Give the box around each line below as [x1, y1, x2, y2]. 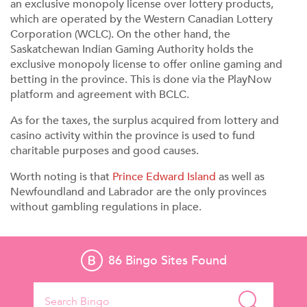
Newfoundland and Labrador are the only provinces [10, 184, 267, 199]
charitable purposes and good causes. [10, 143, 199, 158]
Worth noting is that [10, 169, 112, 184]
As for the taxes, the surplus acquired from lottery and [10, 113, 279, 128]
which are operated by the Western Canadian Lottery [10, 12, 273, 27]
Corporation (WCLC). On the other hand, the [10, 27, 230, 42]
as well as [216, 169, 265, 184]
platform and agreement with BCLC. [10, 87, 189, 102]
